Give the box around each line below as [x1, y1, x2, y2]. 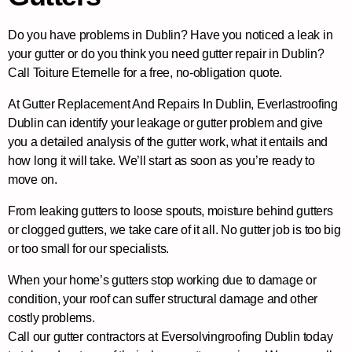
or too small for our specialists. [8, 241, 170, 255]
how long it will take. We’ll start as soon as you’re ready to [8, 153, 315, 167]
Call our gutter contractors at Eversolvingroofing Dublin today [8, 329, 333, 343]
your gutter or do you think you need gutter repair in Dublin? [8, 46, 324, 60]
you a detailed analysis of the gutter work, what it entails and [8, 134, 328, 148]
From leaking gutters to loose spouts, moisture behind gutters [8, 203, 333, 218]
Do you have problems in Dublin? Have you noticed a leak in [8, 27, 333, 42]
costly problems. [8, 310, 95, 324]
